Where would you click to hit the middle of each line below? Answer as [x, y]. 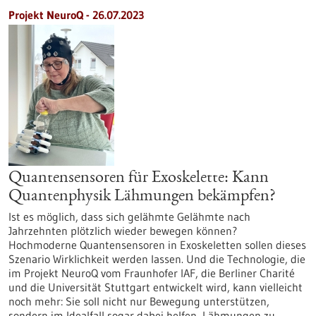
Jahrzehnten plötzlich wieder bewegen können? [123, 231]
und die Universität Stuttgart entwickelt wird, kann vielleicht [156, 287]
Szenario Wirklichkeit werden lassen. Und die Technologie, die [157, 259]
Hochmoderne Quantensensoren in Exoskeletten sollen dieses [157, 245]
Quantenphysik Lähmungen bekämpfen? [142, 197]
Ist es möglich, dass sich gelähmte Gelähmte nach [129, 217]
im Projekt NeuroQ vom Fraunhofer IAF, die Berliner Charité [152, 273]
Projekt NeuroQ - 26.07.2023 [76, 15]
